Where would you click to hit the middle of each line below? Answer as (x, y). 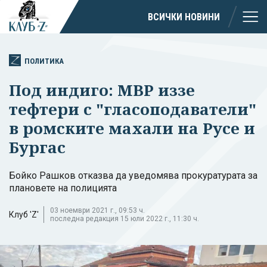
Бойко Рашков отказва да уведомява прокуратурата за (133, 175)
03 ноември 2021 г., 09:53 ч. (97, 210)
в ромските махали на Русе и (132, 128)
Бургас (37, 147)
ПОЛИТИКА (44, 61)
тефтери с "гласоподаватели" (133, 109)
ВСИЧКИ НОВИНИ (184, 17)
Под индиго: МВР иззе (102, 90)
